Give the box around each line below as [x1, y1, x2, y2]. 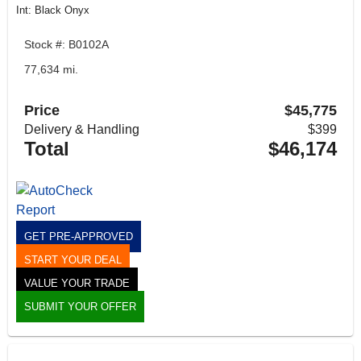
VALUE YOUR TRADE [24, 276, 130, 289]
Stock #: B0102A [24, 38, 109, 52]
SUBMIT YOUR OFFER [24, 300, 136, 313]
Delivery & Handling [24, 122, 139, 136]
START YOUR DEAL [24, 253, 122, 266]
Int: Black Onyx [16, 4, 89, 17]
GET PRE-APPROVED [24, 230, 133, 243]
